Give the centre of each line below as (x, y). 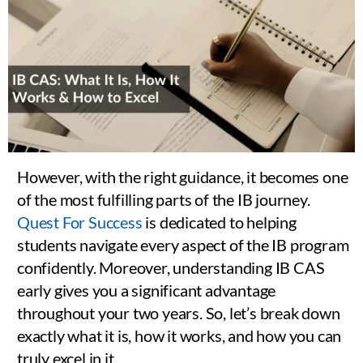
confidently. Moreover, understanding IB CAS (171, 267)
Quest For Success (80, 222)
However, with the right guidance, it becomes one (183, 176)
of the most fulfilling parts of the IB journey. (164, 199)
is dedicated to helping (219, 222)
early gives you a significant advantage (147, 290)
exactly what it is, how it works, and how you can (179, 335)
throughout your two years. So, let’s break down (179, 312)
